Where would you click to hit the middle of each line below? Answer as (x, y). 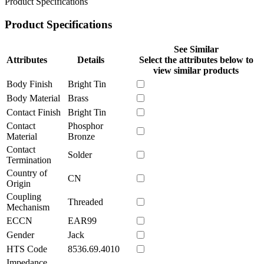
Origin (19, 183)
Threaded (85, 202)
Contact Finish (34, 112)
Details (91, 60)
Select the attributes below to (196, 60)
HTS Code (27, 249)
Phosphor (85, 126)
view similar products (196, 70)
